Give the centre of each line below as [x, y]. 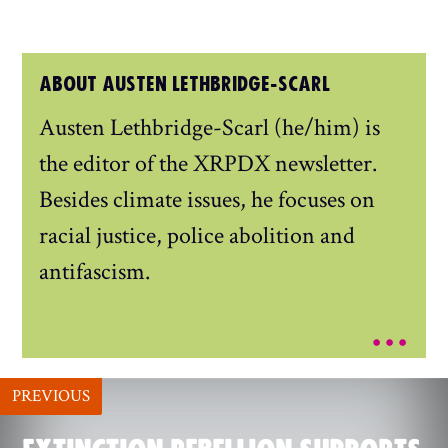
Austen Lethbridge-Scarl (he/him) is [209, 127]
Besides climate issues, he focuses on [206, 199]
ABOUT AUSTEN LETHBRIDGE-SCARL [184, 84]
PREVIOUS [51, 395]
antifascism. [94, 271]
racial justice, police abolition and [196, 235]
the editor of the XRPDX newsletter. [207, 163]
